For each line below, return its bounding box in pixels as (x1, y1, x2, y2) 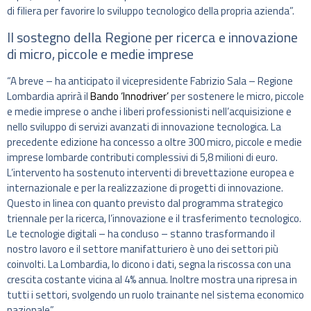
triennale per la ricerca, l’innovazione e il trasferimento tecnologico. (7, 210, 301, 226)
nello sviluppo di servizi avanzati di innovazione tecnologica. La (7, 118, 281, 135)
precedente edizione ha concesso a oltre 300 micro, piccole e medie (7, 133, 302, 150)
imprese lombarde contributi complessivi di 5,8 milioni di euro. (7, 149, 278, 165)
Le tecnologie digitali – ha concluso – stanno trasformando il (7, 225, 275, 242)
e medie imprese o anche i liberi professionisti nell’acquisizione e (7, 103, 292, 119)
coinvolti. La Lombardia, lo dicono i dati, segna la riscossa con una (7, 255, 291, 272)
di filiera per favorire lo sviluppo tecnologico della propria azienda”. (7, 3, 294, 19)
